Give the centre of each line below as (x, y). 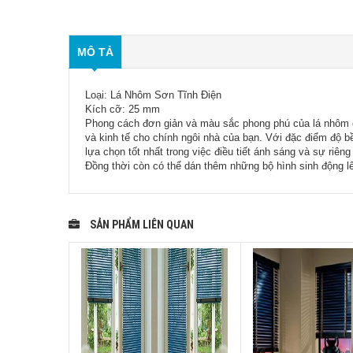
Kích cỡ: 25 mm (123, 109)
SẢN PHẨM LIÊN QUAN (142, 225)
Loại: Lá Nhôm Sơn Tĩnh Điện (153, 95)
